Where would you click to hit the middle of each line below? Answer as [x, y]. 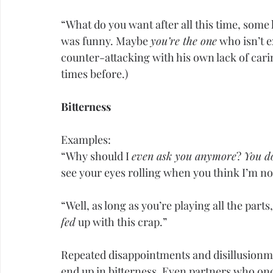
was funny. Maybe [106, 41]
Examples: [86, 140]
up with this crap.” [121, 222]
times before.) [94, 74]
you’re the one [184, 41]
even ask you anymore [184, 156]
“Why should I [96, 156]
